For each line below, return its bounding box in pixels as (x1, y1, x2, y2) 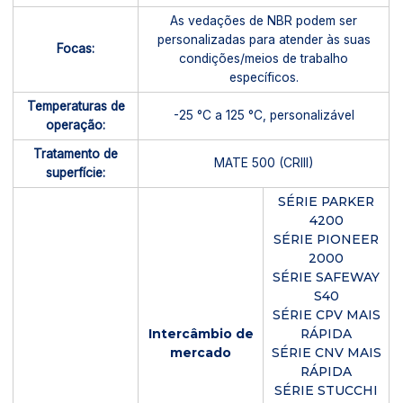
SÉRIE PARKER (278, 193, 375, 209)
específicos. (228, 69, 299, 85)
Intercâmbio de (148, 326, 254, 341)
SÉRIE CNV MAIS (271, 345, 381, 360)
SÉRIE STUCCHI (274, 382, 379, 398)
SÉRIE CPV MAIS (272, 307, 381, 322)
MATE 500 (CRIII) (213, 156, 314, 171)
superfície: (46, 165, 106, 180)
